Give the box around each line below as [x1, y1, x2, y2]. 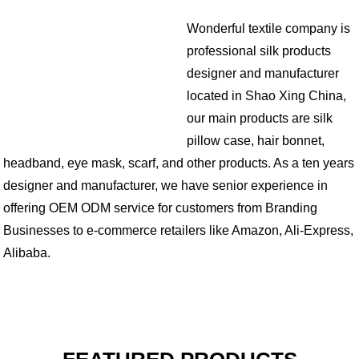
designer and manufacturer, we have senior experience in [3, 179, 329, 193]
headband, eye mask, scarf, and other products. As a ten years [3, 156, 355, 171]
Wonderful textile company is [187, 22, 351, 36]
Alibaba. [3, 246, 51, 260]
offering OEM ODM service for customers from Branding [3, 201, 318, 216]
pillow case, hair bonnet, [187, 134, 325, 148]
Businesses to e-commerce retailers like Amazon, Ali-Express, [3, 224, 354, 238]
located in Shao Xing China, [187, 89, 347, 103]
